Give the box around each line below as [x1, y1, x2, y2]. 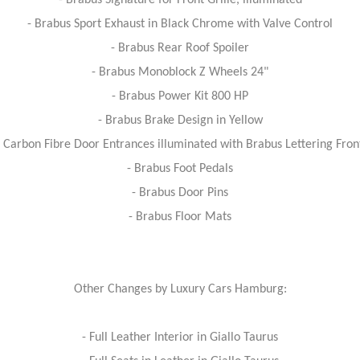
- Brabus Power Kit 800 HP [112, 90, 248, 103]
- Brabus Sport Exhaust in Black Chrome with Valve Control [27, 18, 333, 31]
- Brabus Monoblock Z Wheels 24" [92, 66, 268, 79]
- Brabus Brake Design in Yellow [97, 114, 263, 127]
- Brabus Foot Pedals [127, 162, 233, 175]
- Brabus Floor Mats [129, 211, 231, 223]
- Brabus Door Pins [132, 186, 228, 199]
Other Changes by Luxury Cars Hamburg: [73, 283, 287, 296]
